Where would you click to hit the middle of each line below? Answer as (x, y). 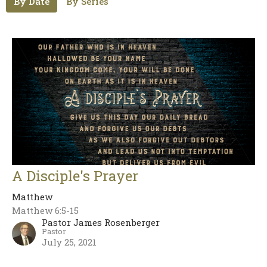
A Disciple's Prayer (75, 176)
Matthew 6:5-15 (45, 211)
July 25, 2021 (69, 242)
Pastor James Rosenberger (101, 223)
